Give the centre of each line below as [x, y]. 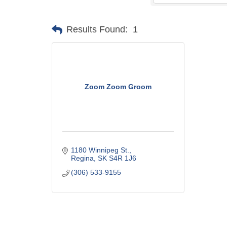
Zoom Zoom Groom [118, 86]
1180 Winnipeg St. [100, 150]
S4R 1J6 [123, 158]
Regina [83, 158]
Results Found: [97, 30]
